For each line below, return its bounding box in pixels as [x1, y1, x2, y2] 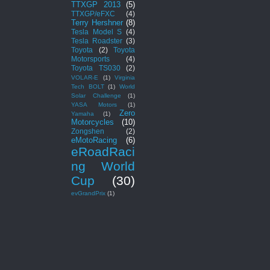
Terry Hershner [71, 17, 123, 27]
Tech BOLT [71, 83, 104, 90]
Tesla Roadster [71, 36, 122, 45]
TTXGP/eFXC [71, 9, 115, 17]
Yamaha [71, 110, 94, 117]
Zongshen [71, 127, 104, 135]
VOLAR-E [71, 74, 98, 81]
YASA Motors [71, 101, 117, 108]
